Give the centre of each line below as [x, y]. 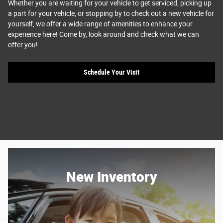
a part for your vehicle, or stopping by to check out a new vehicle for [111, 13]
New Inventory [111, 176]
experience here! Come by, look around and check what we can [104, 34]
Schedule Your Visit [111, 72]
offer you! [23, 45]
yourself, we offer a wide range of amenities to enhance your [100, 24]
